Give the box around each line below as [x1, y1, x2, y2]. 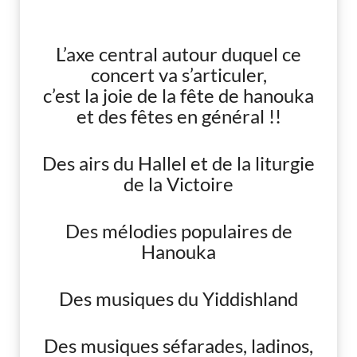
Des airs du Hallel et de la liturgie [42, 151, 315, 175]
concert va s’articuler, [90, 63, 267, 86]
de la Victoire [124, 172, 233, 195]
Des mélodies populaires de [65, 219, 292, 242]
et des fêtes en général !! [76, 104, 281, 127]
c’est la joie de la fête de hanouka [43, 84, 314, 107]
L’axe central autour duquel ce [56, 42, 301, 65]
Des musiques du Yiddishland [59, 287, 298, 310]
